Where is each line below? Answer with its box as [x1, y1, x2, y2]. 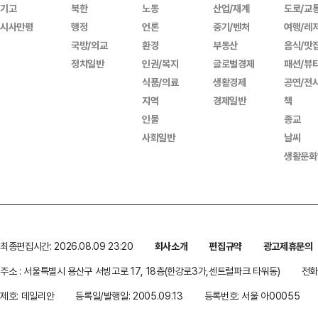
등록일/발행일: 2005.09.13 [75, 289, 183, 302]
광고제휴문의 [263, 239, 313, 253]
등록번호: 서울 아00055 [204, 289, 300, 302]
